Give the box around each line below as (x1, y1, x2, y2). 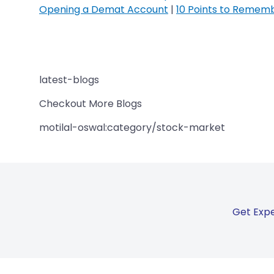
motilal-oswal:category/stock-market (39, 120, 225, 135)
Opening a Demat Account (39, 2, 168, 17)
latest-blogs (39, 72, 99, 87)
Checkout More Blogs (39, 96, 142, 111)
